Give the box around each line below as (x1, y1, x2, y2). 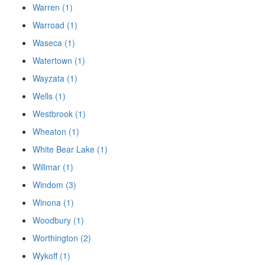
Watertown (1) (33, 54, 85, 67)
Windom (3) (33, 179, 76, 191)
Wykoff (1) (33, 250, 70, 262)
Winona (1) (33, 196, 74, 209)
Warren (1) (33, 1, 73, 14)
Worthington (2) (33, 232, 91, 244)
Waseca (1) (33, 37, 75, 49)
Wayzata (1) (33, 72, 77, 85)
